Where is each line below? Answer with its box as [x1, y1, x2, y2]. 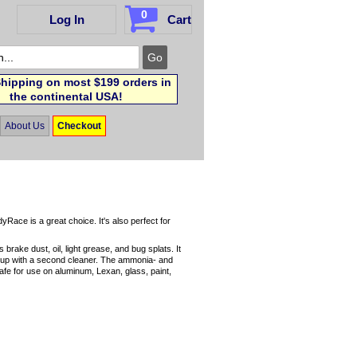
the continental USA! [10, 90, 124, 104]
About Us [5, 120, 45, 131]
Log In [49, 13, 84, 26]
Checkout [57, 120, 101, 131]
